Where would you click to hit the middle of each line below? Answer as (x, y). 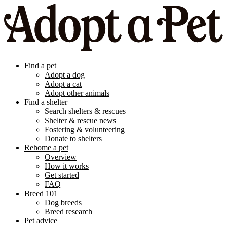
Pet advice (41, 221)
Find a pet (40, 66)
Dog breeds (63, 203)
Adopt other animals (77, 93)
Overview (61, 157)
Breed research (68, 212)
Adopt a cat (63, 84)
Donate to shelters (73, 139)
